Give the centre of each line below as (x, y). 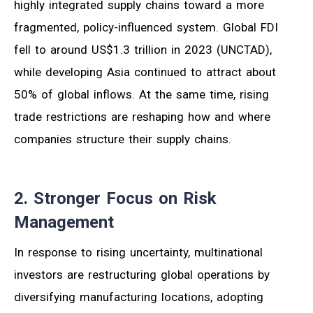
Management (64, 222)
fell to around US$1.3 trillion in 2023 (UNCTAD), (143, 49)
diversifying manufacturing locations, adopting (139, 297)
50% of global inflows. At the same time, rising (141, 94)
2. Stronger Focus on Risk (115, 198)
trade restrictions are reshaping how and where (142, 116)
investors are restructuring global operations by (142, 274)
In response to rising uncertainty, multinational (138, 252)
